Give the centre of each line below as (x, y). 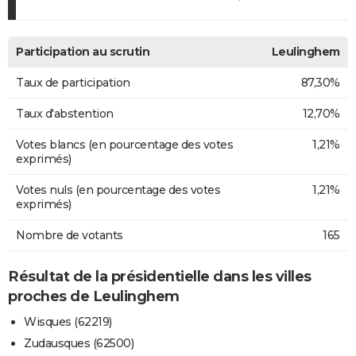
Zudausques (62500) (79, 344)
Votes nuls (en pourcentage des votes (118, 190)
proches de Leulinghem (94, 296)
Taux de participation (73, 82)
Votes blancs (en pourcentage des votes (124, 144)
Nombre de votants (70, 235)
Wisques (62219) (68, 322)
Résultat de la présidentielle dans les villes (160, 276)
